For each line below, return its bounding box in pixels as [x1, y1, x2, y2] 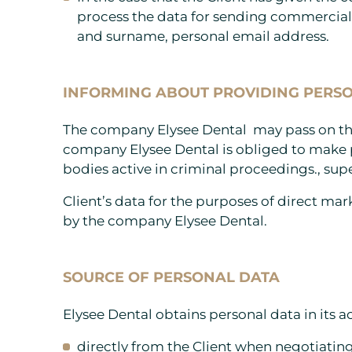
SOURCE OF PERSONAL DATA [63, 268, 280, 285]
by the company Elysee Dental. [63, 212, 267, 229]
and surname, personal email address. [77, 27, 329, 44]
